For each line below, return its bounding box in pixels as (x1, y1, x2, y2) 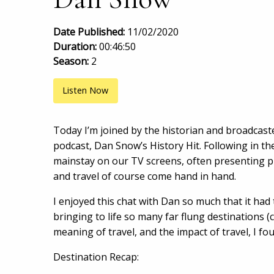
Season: (53, 54, 91, 68)
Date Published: (53, 25, 127, 39)
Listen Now (62, 84, 109, 97)
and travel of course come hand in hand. (53, 169, 236, 183)
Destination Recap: (53, 250, 139, 264)
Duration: (53, 40, 99, 54)
